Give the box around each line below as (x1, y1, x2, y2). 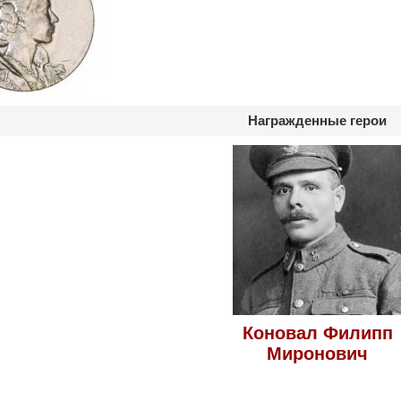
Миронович (267, 344, 368, 363)
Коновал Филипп (242, 323, 393, 343)
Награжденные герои (248, 113, 387, 128)
